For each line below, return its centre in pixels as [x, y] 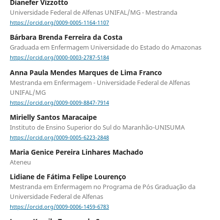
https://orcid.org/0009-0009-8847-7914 [59, 102]
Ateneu [20, 162]
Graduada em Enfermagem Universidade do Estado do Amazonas [105, 47]
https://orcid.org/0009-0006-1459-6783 [59, 207]
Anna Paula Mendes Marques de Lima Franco [86, 72]
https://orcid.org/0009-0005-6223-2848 [59, 137]
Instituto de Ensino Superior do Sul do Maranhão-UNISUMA [97, 127]
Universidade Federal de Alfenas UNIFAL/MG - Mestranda [93, 13]
